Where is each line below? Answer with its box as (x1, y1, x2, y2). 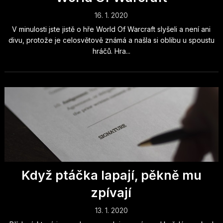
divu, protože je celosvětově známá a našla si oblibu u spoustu (8, 36, 215, 44)
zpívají (91, 185, 132, 200)
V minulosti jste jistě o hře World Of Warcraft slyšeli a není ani (12, 25, 211, 33)
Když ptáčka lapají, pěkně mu (21, 168, 202, 183)
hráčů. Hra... (92, 47, 130, 55)
